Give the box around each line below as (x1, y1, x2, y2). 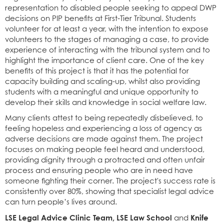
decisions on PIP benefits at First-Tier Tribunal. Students (5, 14, 196, 22)
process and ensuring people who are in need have (5, 166, 193, 174)
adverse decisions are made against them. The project (5, 135, 203, 143)
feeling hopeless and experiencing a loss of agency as (5, 124, 202, 132)
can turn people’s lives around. (5, 198, 117, 206)
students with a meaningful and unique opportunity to (5, 88, 198, 96)
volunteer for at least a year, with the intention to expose (5, 25, 208, 33)
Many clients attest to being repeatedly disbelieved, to (5, 114, 203, 122)
